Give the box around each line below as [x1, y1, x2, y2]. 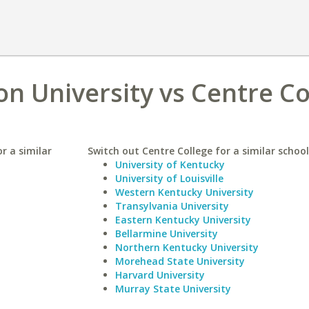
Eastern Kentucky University [114, 213, 251, 226]
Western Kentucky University [114, 186, 254, 199]
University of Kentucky [114, 158, 225, 171]
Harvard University [114, 268, 205, 281]
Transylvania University [114, 199, 229, 212]
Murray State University [114, 282, 231, 295]
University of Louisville [114, 172, 223, 185]
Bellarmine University [114, 227, 218, 240]
